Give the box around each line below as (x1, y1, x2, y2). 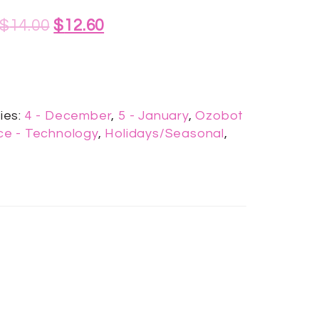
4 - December (24, 109, 112, 122)
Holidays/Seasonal (105, 127, 225, 140)
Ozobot (195, 109, 244, 122)
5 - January (118, 109, 189, 122)
